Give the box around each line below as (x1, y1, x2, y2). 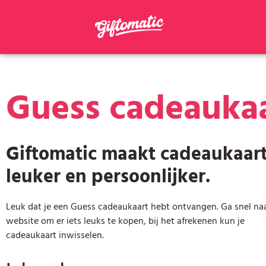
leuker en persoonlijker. (6, 161, 210, 192)
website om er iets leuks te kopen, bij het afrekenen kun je (6, 213, 245, 229)
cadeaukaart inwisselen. (6, 227, 104, 243)
